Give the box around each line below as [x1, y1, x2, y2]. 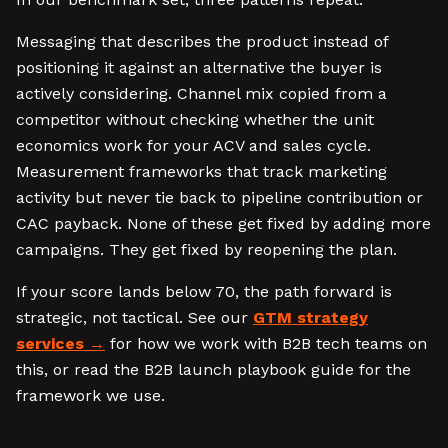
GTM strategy [253, 308, 368, 327]
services [16, 334, 84, 353]
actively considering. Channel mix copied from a [16, 84, 387, 103]
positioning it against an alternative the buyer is [16, 58, 382, 77]
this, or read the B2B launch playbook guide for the [16, 360, 411, 379]
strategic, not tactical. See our [16, 308, 253, 327]
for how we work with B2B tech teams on [105, 334, 427, 353]
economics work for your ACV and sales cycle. [16, 136, 371, 155]
